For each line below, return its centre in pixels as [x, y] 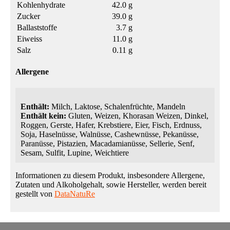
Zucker [28, 16]
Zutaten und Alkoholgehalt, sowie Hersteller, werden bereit [111, 184]
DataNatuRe [75, 194]
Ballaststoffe [37, 28]
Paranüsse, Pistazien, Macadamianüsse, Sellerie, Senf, [108, 143]
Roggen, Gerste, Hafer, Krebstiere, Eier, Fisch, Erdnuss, [111, 125]
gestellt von [35, 194]
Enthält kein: [43, 116]
